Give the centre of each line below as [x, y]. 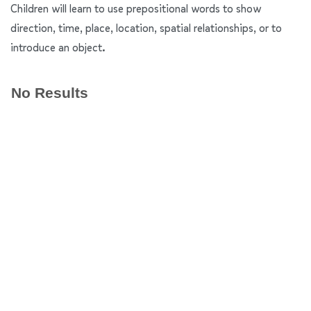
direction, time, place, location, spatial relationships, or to [146, 28]
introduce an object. [58, 48]
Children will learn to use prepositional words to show [136, 9]
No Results [50, 93]
